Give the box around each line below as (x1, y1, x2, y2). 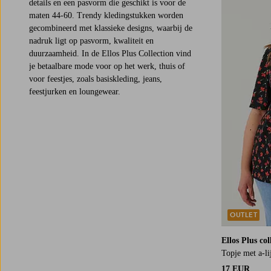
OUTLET (230, 210, 257, 219)
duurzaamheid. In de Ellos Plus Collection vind (29, 49, 191, 59)
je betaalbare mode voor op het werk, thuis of (29, 62, 185, 71)
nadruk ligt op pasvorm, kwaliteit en (29, 36, 154, 46)
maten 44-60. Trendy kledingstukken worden (29, 11, 183, 21)
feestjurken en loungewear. (29, 87, 120, 97)
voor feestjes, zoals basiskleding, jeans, (29, 74, 162, 84)
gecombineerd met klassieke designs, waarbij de (29, 24, 192, 33)
